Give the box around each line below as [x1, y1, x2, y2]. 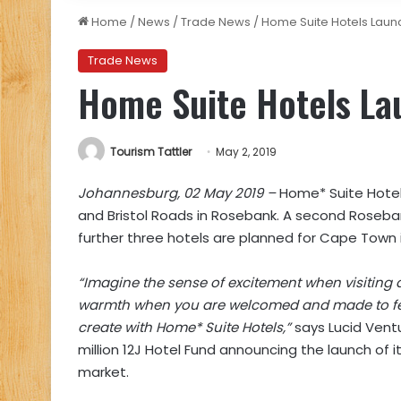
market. [78, 363, 129, 382]
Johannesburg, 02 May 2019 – [78, 183, 279, 203]
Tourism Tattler [110, 144, 192, 159]
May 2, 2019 [216, 144, 277, 159]
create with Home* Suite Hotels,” [78, 318, 291, 337]
